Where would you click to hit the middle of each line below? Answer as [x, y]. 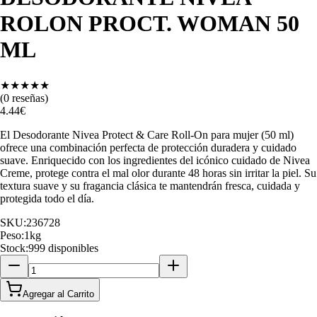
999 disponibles [63, 248]
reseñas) [29, 98]
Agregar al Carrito [58, 294]
